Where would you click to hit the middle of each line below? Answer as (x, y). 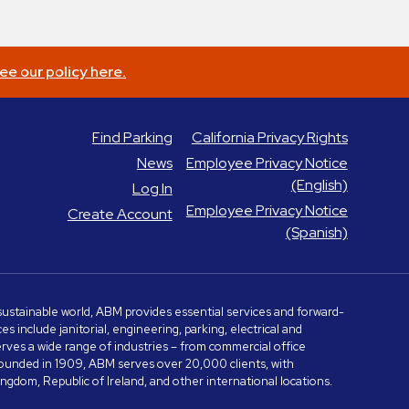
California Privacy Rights (269, 137)
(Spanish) (316, 232)
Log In (152, 188)
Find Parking (132, 137)
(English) (319, 184)
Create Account (120, 214)
